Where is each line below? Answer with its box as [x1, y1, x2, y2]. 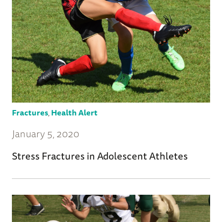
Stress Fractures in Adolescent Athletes [12, 148, 188, 164]
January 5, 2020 [12, 125, 79, 141]
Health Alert [51, 106, 98, 119]
